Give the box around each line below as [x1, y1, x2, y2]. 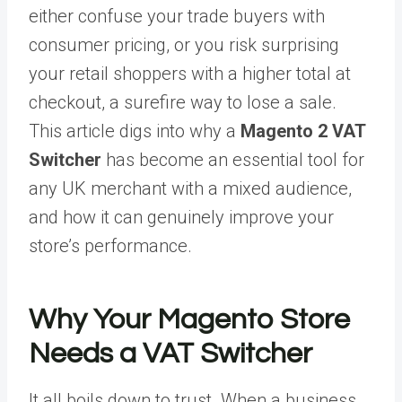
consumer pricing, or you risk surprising [29, 33, 339, 56]
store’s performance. [29, 234, 192, 257]
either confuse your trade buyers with [29, 4, 325, 27]
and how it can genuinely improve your [29, 205, 334, 228]
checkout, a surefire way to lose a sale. [29, 91, 336, 113]
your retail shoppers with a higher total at [29, 62, 351, 84]
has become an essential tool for [101, 148, 364, 170]
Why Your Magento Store [29, 304, 350, 335]
